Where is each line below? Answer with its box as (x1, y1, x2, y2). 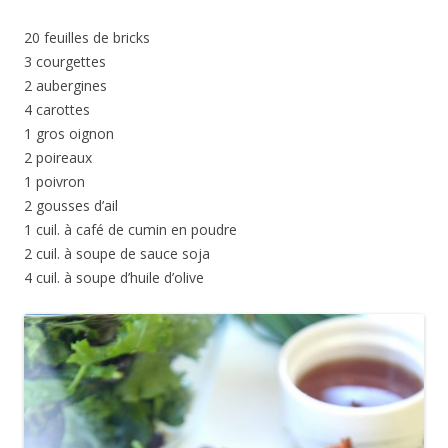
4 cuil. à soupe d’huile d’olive (24, 268, 204, 288)
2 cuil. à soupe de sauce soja (24, 244, 210, 264)
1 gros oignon (24, 124, 114, 144)
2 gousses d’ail (24, 196, 118, 216)
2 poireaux (24, 148, 92, 168)
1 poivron (24, 172, 85, 192)
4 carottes (24, 100, 90, 120)
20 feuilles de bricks (24, 28, 150, 48)
